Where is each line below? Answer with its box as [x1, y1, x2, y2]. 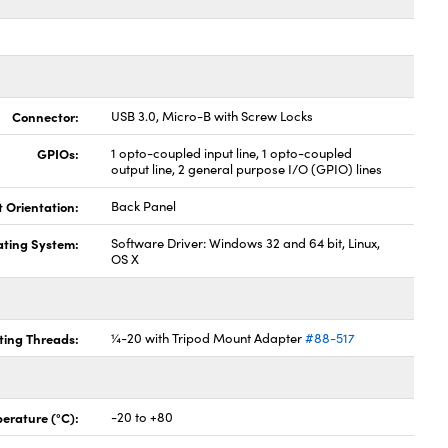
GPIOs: [37, 144, 80, 162]
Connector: [12, 107, 80, 125]
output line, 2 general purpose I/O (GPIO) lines [111, 160, 383, 178]
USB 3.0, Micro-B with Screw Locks [111, 107, 314, 125]
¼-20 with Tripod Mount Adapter [111, 329, 306, 347]
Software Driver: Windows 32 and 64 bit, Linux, [111, 234, 381, 252]
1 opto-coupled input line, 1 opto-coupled [111, 144, 353, 162]
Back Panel [111, 197, 177, 215]
